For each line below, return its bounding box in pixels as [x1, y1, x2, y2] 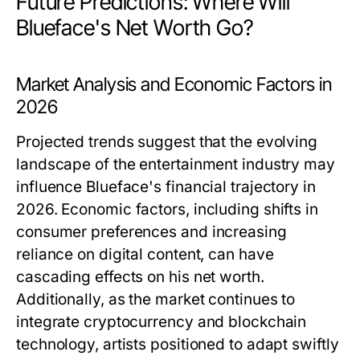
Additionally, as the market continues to [16, 290, 296, 309]
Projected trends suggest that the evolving [16, 133, 318, 151]
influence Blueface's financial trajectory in [16, 178, 316, 196]
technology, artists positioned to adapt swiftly [16, 335, 339, 354]
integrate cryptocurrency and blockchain [16, 313, 307, 331]
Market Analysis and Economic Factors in [16, 73, 332, 96]
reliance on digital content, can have [16, 245, 274, 264]
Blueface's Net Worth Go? [16, 14, 253, 41]
